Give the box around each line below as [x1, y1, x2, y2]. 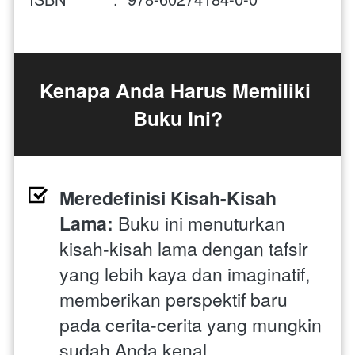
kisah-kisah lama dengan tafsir [59, 235, 308, 261]
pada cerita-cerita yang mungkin [59, 311, 322, 338]
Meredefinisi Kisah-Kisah [59, 184, 277, 211]
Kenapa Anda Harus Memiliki [40, 75, 311, 105]
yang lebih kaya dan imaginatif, [59, 260, 310, 287]
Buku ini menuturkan [113, 209, 285, 236]
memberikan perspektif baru [59, 285, 288, 312]
